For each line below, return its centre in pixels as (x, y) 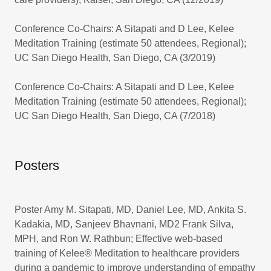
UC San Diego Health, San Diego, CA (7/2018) (115, 116)
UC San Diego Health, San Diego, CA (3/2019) (115, 58)
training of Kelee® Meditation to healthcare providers (127, 253)
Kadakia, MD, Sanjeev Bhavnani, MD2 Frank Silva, (124, 224)
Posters (37, 165)
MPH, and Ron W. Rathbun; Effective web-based (119, 239)
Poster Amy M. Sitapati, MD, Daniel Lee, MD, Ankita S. (130, 210)
